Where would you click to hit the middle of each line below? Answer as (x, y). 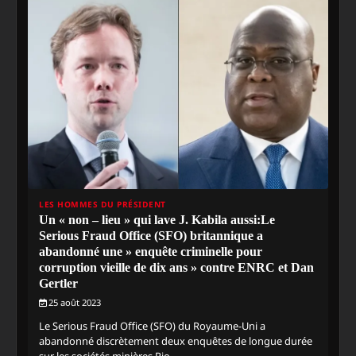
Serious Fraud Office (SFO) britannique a (151, 236)
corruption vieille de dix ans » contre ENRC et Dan (176, 268)
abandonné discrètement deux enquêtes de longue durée (176, 341)
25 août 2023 (75, 303)
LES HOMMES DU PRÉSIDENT (103, 205)
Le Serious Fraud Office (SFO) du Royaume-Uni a (152, 326)
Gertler (58, 284)
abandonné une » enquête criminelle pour (151, 252)
